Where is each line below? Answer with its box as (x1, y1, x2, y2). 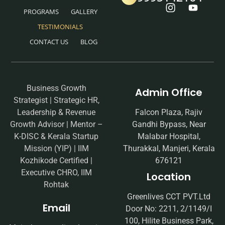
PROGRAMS (23, 7, 59, 16)
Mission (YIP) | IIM (24, 143, 89, 153)
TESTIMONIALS (38, 22, 83, 31)
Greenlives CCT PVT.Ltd (127, 191, 210, 201)
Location (147, 169, 191, 184)
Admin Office (135, 85, 202, 99)
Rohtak (44, 179, 69, 189)
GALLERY (70, 7, 97, 16)
